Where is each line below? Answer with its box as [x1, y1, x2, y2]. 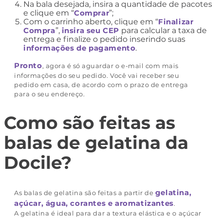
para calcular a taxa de [119, 25, 207, 35]
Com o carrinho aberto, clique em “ [23, 17, 158, 26]
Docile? [4, 152, 72, 174]
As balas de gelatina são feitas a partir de [14, 189, 155, 197]
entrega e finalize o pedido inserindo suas [23, 34, 185, 44]
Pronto [14, 60, 42, 70]
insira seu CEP [61, 25, 120, 35]
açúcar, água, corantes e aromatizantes [14, 199, 174, 208]
